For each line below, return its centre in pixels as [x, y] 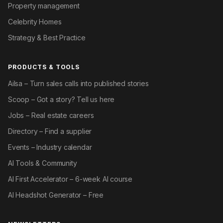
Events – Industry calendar [50, 147]
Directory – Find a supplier [50, 131]
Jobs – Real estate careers [51, 115]
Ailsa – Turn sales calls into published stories [78, 84]
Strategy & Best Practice [47, 38]
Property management [44, 6]
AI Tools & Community [43, 163]
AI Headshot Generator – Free [56, 195]
